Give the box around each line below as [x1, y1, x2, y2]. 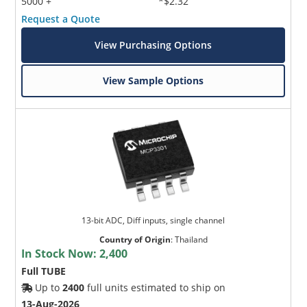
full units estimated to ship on [84, 280, 226, 294]
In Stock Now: [21, 245, 100, 261]
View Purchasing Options [95, 38, 212, 51]
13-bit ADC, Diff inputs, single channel [82, 214, 225, 226]
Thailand [174, 233, 208, 245]
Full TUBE [21, 264, 66, 278]
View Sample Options [103, 73, 204, 87]
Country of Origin [99, 233, 171, 245]
